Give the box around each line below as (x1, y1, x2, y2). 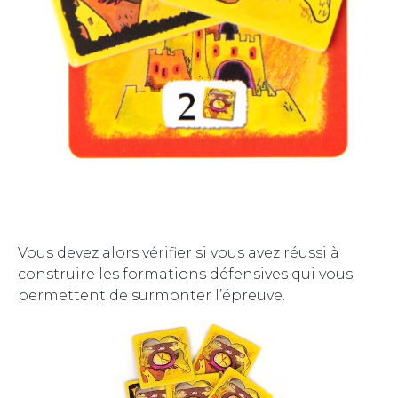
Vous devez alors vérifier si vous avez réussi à (18, 243, 339, 261)
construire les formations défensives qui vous (18, 265, 353, 283)
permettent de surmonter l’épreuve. (18, 286, 285, 304)
